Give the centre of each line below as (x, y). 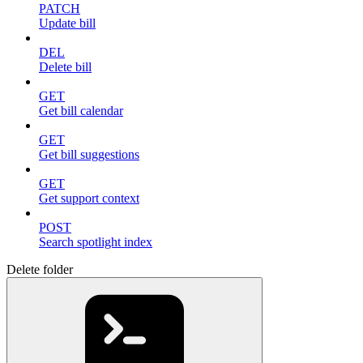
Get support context (89, 198)
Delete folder (40, 269)
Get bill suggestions (89, 154)
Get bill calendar (81, 110)
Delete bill (65, 66)
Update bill (67, 23)
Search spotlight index (96, 241)
